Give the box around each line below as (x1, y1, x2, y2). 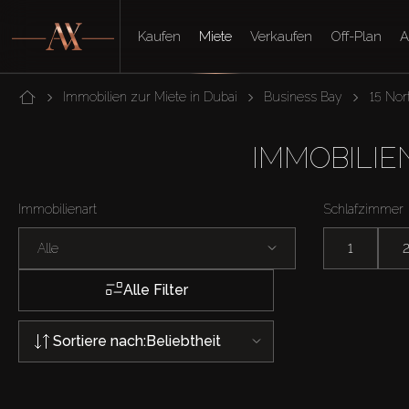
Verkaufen (250, 28, 313, 45)
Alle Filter (122, 281, 188, 299)
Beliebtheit (146, 331, 221, 350)
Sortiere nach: (53, 331, 146, 350)
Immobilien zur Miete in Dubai (63, 89, 238, 104)
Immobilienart (18, 202, 97, 216)
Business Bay (264, 89, 343, 104)
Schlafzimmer (322, 202, 404, 216)
